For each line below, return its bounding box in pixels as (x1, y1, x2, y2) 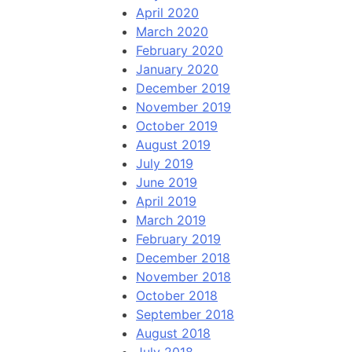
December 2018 (136, 250, 231, 266)
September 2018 (136, 306, 235, 323)
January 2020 (136, 61, 219, 78)
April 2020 (136, 5, 200, 21)
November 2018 (136, 269, 232, 285)
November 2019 (136, 99, 232, 115)
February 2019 (136, 231, 222, 247)
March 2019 (136, 212, 207, 229)
